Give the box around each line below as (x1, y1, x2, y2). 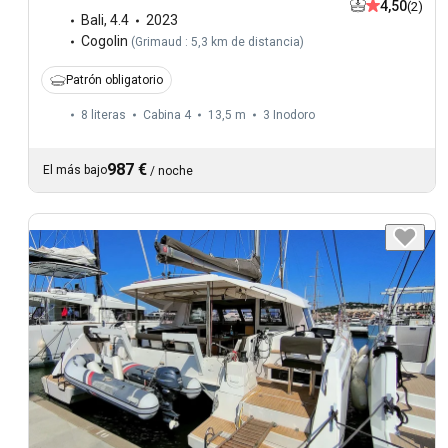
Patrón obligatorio (66, 73, 163, 88)
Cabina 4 (143, 108, 191, 123)
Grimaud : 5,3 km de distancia (135, 35, 300, 50)
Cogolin (81, 33, 128, 50)
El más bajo (43, 163, 107, 178)
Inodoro (273, 108, 315, 123)
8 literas (81, 108, 126, 123)
